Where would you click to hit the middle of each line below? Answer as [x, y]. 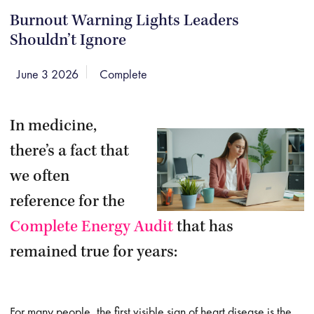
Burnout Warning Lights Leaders [125, 22]
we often [40, 177]
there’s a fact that [70, 152]
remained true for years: [94, 253]
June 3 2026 [48, 74]
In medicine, [54, 127]
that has [205, 228]
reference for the [68, 203]
